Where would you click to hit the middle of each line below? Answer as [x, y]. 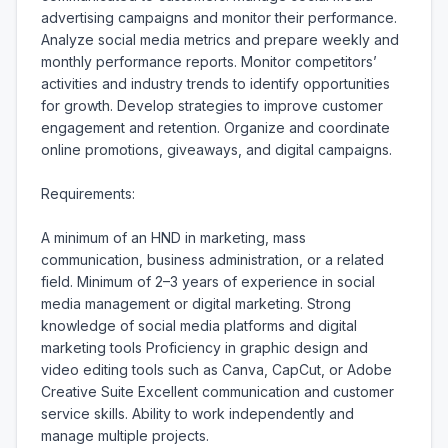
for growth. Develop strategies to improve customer [212, 105]
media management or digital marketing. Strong [196, 303]
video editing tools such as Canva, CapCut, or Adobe [216, 369]
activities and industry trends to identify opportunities [215, 83]
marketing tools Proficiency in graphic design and [204, 347]
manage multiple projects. [125, 435]
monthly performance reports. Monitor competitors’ [209, 61]
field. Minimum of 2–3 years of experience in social [208, 281]
